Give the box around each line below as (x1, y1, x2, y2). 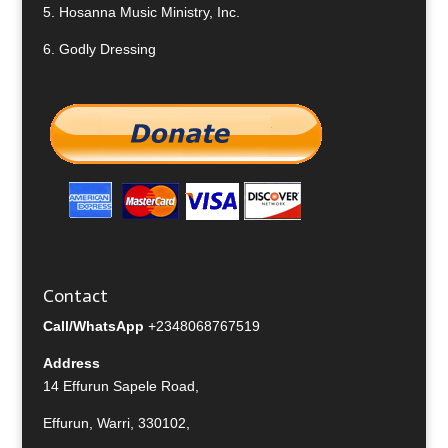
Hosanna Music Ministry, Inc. (58, 3, 240, 20)
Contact (42, 285, 108, 308)
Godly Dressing (58, 40, 156, 57)
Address (42, 355, 100, 372)
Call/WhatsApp (42, 318, 148, 335)
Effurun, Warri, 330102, (42, 415, 190, 432)
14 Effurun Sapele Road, (42, 378, 199, 395)
